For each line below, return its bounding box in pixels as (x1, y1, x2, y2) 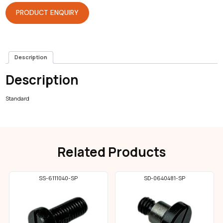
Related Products (57, 143, 166, 161)
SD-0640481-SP (144, 174, 186, 182)
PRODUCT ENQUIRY (15, 8, 79, 17)
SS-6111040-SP (39, 174, 78, 182)
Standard (5, 94, 29, 102)
